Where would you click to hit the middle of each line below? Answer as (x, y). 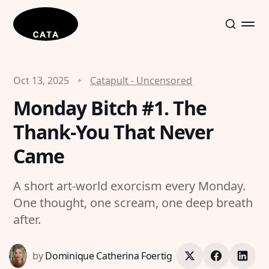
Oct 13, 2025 (41, 80)
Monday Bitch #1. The (110, 108)
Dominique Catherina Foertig (109, 256)
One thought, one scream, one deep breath (133, 203)
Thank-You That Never (114, 132)
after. (27, 219)
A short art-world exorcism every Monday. (130, 186)
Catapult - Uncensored (141, 80)
